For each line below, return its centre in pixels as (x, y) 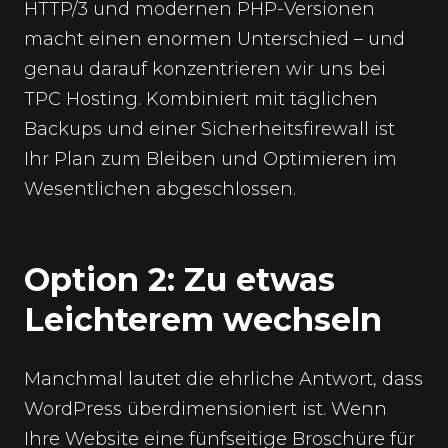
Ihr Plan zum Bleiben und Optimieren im (210, 159)
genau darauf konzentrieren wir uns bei (205, 69)
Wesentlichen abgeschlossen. (160, 189)
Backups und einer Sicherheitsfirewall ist (209, 129)
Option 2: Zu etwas (179, 279)
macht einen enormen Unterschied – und (214, 39)
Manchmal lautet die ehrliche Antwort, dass (223, 379)
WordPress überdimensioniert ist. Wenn (205, 409)
